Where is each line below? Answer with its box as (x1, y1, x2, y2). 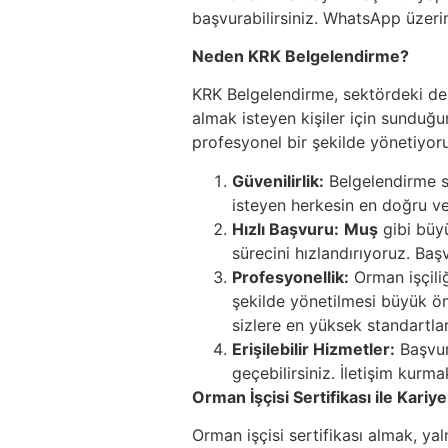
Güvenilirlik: (232, 170, 324, 191)
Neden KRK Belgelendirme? (192, 45, 409, 66)
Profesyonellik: (232, 266, 349, 287)
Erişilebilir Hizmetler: (232, 338, 395, 359)
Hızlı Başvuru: (232, 218, 339, 239)
